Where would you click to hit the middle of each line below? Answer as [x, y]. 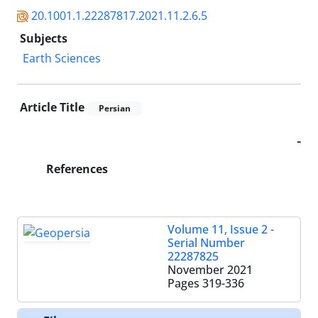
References [76, 169]
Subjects [44, 38]
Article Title [52, 107]
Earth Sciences [62, 58]
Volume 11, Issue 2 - [221, 229]
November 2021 [210, 269]
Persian [115, 108]
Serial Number [206, 242]
